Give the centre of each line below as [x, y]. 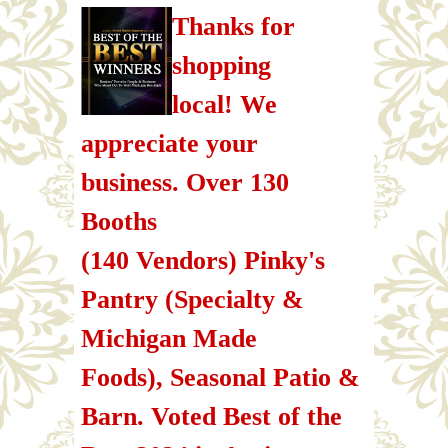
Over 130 [237, 182]
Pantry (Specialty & [192, 299]
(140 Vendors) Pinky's [203, 260]
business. [133, 182]
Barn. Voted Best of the [211, 416]
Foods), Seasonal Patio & [220, 377]
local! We [225, 104]
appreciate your [169, 143]
